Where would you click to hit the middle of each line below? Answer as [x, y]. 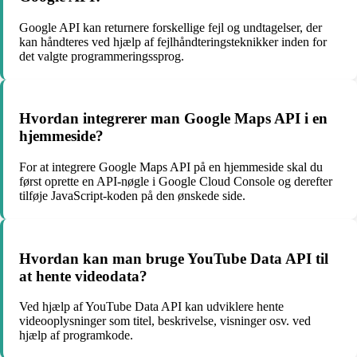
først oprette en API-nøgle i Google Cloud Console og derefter [176, 181]
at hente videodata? [83, 276]
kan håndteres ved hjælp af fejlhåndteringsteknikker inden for [173, 41]
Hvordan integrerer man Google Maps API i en [173, 119]
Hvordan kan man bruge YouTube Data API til [174, 258]
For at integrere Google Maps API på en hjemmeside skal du [171, 167]
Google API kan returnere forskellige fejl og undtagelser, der [171, 27]
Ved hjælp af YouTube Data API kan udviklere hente [151, 307]
